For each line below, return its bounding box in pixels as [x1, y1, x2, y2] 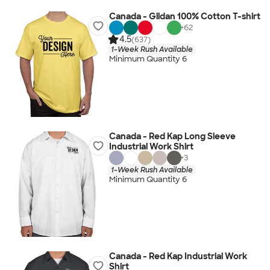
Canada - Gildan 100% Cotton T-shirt [108, 11, 260, 22]
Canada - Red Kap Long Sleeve [108, 131, 236, 142]
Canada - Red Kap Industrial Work [108, 251, 247, 262]
